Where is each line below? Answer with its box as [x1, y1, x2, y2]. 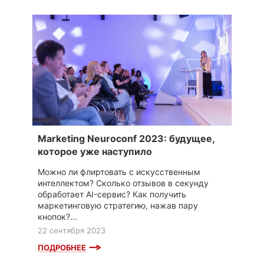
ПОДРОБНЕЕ [38, 242, 86, 252]
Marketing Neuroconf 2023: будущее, [38, 132, 214, 144]
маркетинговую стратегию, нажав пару [38, 200, 198, 210]
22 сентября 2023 [38, 225, 105, 235]
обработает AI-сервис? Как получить [38, 189, 186, 199]
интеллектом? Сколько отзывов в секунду [38, 177, 209, 188]
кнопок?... [38, 211, 77, 222]
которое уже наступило [38, 145, 152, 157]
